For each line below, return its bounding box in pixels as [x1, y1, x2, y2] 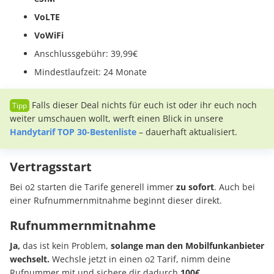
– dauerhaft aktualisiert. [136, 126, 237, 138]
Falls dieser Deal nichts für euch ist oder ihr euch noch [32, 99, 257, 111]
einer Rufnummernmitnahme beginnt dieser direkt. [10, 194, 224, 207]
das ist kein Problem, [23, 240, 111, 252]
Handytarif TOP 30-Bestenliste [10, 126, 136, 138]
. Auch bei [214, 181, 255, 193]
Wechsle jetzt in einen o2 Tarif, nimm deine [52, 253, 231, 265]
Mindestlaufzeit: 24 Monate [34, 66, 147, 78]
